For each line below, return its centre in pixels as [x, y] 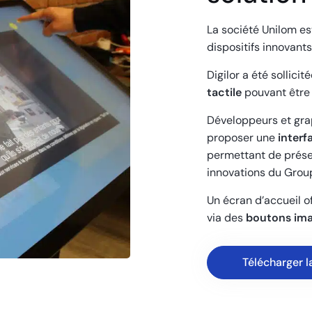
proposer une [242, 138]
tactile [226, 93]
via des [226, 218]
